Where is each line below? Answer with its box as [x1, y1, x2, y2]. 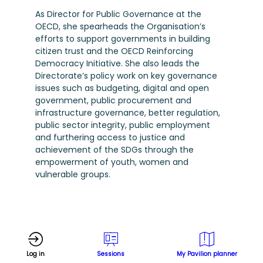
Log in [26, 249, 45, 258]
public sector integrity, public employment [35, 119, 210, 131]
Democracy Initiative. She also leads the [35, 58, 200, 70]
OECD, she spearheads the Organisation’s [35, 21, 205, 33]
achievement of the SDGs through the [35, 144, 194, 156]
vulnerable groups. [35, 168, 110, 181]
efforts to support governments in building [35, 33, 210, 45]
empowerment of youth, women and [35, 156, 188, 168]
